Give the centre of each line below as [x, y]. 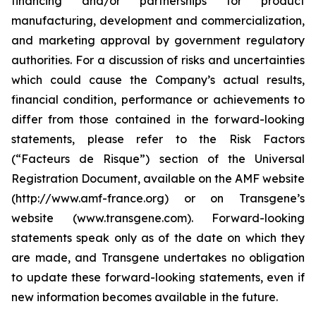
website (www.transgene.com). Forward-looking [158, 218]
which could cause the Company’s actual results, [158, 80]
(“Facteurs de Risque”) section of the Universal [158, 159]
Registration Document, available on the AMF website [158, 178]
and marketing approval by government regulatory [158, 40]
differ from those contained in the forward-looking [158, 119]
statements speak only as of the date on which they [158, 238]
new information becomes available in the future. [145, 297]
